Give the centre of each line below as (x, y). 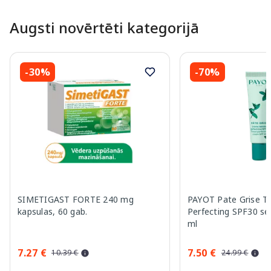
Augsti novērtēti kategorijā (104, 28)
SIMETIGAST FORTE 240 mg (76, 200)
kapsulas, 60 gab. (53, 212)
